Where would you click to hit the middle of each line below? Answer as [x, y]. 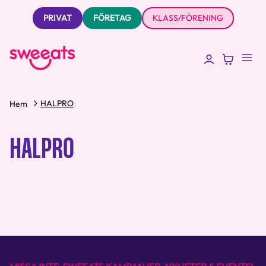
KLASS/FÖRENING [188, 18]
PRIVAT [57, 18]
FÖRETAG [112, 18]
